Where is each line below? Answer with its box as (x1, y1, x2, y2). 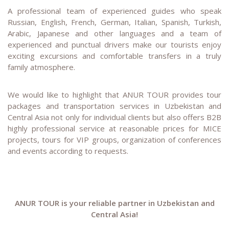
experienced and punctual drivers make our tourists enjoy (8, 39, 221, 50)
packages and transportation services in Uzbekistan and (8, 100, 221, 111)
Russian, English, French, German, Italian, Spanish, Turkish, (8, 17, 221, 28)
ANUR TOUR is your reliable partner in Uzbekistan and (14, 198, 215, 209)
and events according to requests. (8, 145, 128, 156)
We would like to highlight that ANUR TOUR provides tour (8, 89, 221, 100)
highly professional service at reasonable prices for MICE (8, 123, 221, 133)
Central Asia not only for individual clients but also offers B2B (8, 111, 221, 122)
